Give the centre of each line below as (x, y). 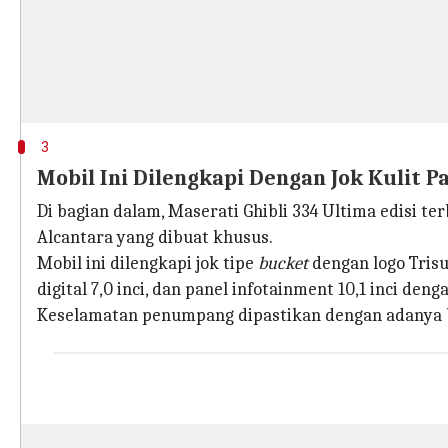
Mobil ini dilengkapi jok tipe (147, 263)
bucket (283, 263)
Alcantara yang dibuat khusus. (155, 237)
